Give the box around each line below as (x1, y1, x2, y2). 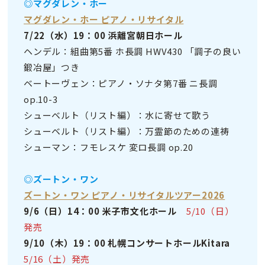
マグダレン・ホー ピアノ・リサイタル (24, 13, 184, 26)
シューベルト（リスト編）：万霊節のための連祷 (24, 125, 230, 138)
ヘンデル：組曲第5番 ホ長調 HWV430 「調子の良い (24, 45, 241, 58)
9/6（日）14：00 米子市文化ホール (24, 205, 177, 218)
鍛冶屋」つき (24, 61, 80, 74)
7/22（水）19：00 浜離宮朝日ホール (24, 29, 183, 42)
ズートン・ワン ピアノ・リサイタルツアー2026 (24, 189, 225, 202)
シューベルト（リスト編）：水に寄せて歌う (24, 109, 211, 122)
